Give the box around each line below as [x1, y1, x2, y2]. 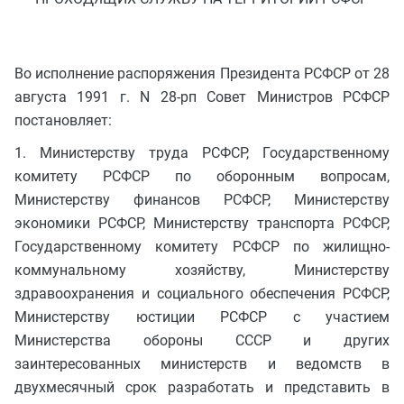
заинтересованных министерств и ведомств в [14, 354, 390, 372]
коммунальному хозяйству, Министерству [14, 261, 390, 279]
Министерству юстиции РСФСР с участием [14, 308, 390, 326]
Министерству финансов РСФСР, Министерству [14, 190, 390, 208]
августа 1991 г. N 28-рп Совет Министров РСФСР [14, 87, 390, 106]
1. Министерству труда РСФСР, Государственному [14, 143, 390, 161]
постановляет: [14, 111, 112, 129]
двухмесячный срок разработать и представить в [14, 378, 390, 396]
